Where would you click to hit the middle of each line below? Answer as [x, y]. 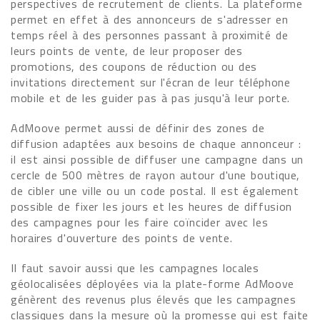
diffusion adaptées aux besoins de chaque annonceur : [156, 144]
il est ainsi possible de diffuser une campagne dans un [157, 159]
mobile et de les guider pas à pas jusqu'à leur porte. [150, 98]
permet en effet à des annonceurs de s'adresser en [150, 19]
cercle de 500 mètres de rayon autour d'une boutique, [156, 175]
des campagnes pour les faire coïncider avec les [140, 222]
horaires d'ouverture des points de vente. [122, 238]
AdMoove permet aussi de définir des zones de [138, 128]
